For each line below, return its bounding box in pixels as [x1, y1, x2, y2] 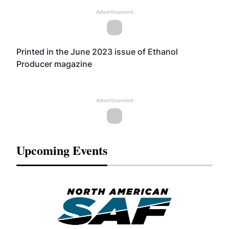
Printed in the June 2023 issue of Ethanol [16, 47, 178, 57]
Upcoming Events [16, 141, 107, 159]
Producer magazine [16, 59, 92, 69]
